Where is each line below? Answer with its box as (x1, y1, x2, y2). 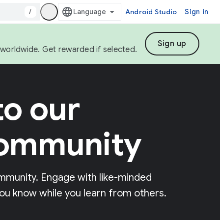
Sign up (158, 39, 187, 49)
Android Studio (125, 7, 177, 16)
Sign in (185, 7, 208, 16)
